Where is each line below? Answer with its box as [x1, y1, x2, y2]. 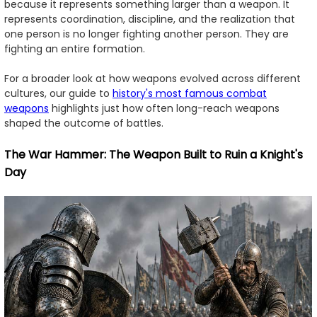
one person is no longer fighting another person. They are [4, 26, 289, 41]
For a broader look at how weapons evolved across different [4, 71, 301, 86]
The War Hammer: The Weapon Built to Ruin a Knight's [4, 146, 303, 163]
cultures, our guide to [4, 86, 113, 100]
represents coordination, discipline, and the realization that [4, 11, 295, 26]
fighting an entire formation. [4, 41, 145, 56]
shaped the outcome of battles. [4, 115, 163, 130]
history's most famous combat [113, 86, 267, 100]
